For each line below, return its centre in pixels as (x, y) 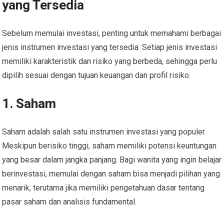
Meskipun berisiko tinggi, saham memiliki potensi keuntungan (109, 146)
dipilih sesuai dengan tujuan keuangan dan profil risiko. (96, 75)
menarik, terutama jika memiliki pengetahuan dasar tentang (103, 188)
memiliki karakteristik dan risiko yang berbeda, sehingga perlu (110, 61)
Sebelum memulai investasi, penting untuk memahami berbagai (112, 33)
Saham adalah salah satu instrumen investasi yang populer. (104, 132)
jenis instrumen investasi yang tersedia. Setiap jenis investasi (110, 47)
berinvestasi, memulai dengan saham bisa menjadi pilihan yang (111, 174)
